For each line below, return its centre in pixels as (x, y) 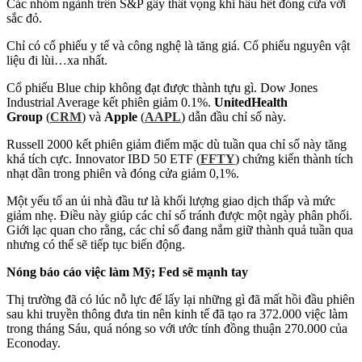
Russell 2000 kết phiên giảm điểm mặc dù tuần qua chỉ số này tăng (177, 144)
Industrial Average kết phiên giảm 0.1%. (110, 102)
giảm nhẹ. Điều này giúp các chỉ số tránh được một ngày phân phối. (179, 215)
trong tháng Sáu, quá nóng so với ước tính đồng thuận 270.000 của (177, 328)
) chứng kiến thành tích (294, 158)
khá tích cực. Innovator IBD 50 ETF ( (103, 158)
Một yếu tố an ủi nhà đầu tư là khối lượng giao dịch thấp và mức (171, 200)
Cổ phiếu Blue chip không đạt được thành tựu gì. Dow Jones (162, 87)
